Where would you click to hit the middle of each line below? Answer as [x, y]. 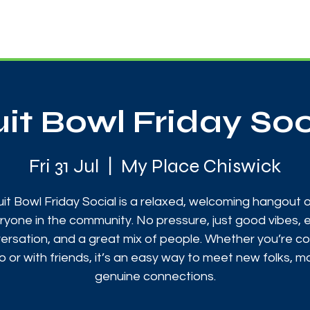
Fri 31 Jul [64, 166]
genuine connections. [155, 276]
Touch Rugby [116, 25]
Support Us [270, 25]
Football [195, 25]
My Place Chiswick [201, 166]
